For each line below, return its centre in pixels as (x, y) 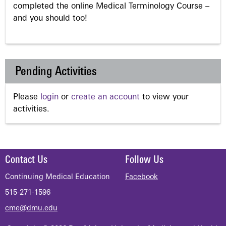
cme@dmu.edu (31, 209)
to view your (164, 97)
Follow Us (144, 160)
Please (27, 97)
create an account (105, 97)
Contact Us (26, 160)
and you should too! (50, 18)
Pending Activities (56, 72)
